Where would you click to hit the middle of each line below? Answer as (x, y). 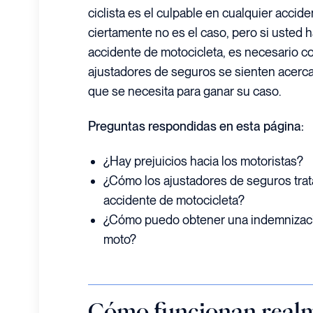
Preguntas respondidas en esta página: (196, 126)
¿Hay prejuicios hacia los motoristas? (204, 161)
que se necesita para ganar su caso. (184, 91)
